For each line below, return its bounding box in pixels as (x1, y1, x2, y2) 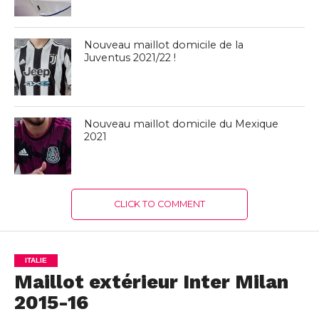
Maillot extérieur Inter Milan (14, 270, 288, 293)
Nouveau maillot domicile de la (84, 38, 244, 51)
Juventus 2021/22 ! (84, 51, 177, 64)
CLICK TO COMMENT (113, 198, 205, 209)
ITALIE (24, 256, 47, 264)
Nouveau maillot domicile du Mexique (84, 117, 279, 130)
